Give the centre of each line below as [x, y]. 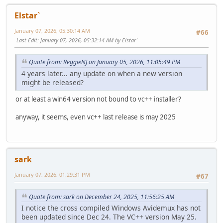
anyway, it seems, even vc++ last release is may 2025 [96, 117]
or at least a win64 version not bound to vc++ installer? [98, 99]
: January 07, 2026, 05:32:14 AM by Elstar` [87, 40]
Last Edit [27, 40]
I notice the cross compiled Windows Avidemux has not [111, 208]
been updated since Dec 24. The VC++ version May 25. [109, 217]
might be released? [53, 83]
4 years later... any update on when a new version [102, 74]
